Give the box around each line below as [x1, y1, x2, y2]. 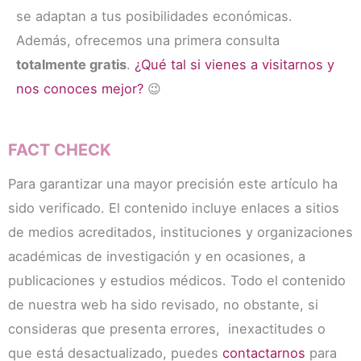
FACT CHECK [8, 140, 111, 160]
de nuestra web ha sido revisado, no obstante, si [8, 296, 318, 313]
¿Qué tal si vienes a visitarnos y [135, 56, 334, 73]
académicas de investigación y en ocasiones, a [8, 247, 305, 264]
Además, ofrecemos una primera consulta [16, 31, 280, 48]
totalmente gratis [16, 56, 127, 73]
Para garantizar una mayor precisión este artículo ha [8, 175, 338, 192]
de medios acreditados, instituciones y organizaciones [8, 223, 353, 240]
